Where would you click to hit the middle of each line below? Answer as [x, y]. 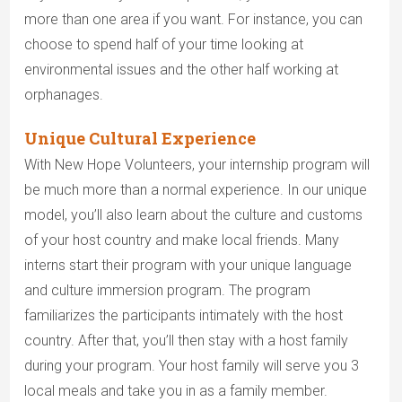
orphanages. [63, 95]
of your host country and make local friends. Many [181, 240]
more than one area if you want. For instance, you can [193, 20]
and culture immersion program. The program [167, 291]
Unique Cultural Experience [140, 139]
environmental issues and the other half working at [181, 70]
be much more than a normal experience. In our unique [195, 190]
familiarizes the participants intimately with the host [183, 316]
